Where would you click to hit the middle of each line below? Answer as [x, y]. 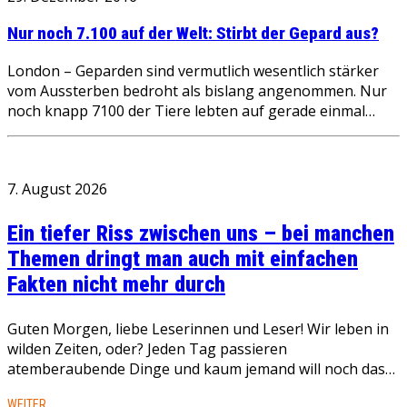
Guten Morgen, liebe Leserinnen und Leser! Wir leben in [198, 328]
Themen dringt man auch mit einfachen [183, 258]
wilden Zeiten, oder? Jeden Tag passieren [147, 348]
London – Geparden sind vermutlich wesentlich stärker [193, 70]
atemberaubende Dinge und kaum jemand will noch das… [201, 368]
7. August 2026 [57, 189]
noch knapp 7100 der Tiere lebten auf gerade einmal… [191, 110]
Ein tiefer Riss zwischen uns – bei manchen [201, 233]
